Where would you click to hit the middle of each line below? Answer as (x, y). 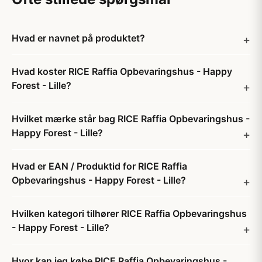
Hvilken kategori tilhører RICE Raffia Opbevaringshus (129, 213)
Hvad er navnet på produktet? (78, 38)
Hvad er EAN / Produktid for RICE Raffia (99, 166)
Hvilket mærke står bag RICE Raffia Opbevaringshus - (131, 119)
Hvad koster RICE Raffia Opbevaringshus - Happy (122, 71)
